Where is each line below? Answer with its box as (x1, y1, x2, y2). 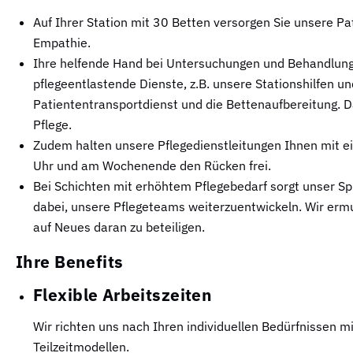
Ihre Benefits (16, 250, 124, 273)
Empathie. (33, 34, 91, 50)
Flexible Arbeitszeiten (33, 283, 213, 306)
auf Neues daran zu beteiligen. (33, 218, 205, 235)
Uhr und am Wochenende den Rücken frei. (33, 157, 271, 173)
